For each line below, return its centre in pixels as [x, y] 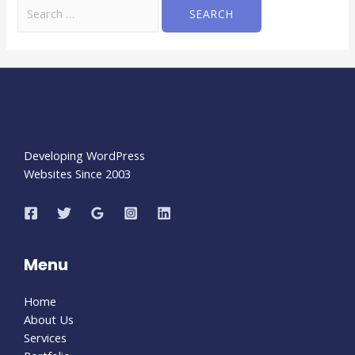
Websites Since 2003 [77, 173]
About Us [49, 320]
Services [45, 338]
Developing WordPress [84, 155]
